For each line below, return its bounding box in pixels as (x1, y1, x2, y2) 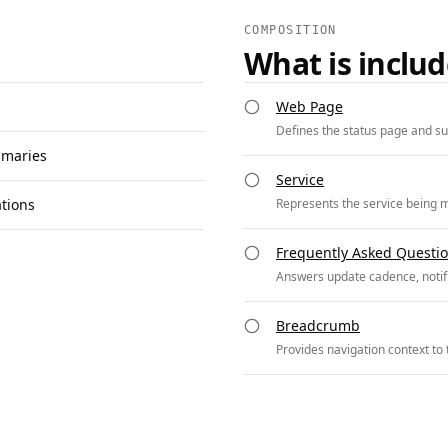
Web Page (276, 97, 343, 116)
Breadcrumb (276, 316, 360, 335)
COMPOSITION (244, 23, 337, 37)
